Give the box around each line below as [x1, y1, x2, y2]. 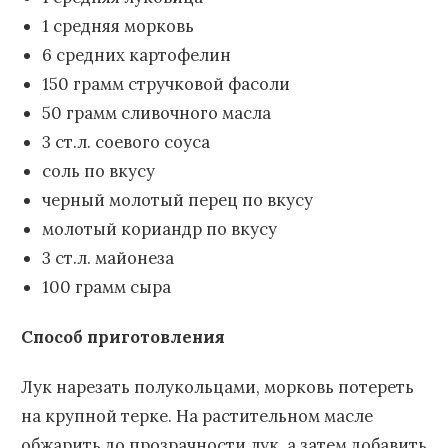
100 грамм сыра [41, 275, 171, 298]
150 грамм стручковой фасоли [41, 72, 290, 95]
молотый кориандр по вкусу [41, 217, 277, 240]
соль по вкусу [41, 159, 155, 182]
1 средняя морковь [41, 14, 194, 37]
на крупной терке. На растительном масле [21, 404, 373, 427]
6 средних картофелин [41, 43, 231, 66]
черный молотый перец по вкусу [41, 188, 313, 211]
